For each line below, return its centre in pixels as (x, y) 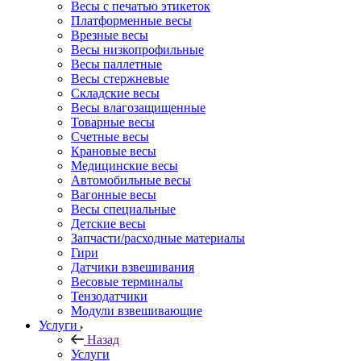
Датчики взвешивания (133, 267)
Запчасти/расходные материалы (158, 238)
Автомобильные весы (131, 180)
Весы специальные (123, 209)
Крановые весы (114, 151)
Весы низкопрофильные (137, 49)
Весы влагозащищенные (138, 107)
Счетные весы (110, 136)
